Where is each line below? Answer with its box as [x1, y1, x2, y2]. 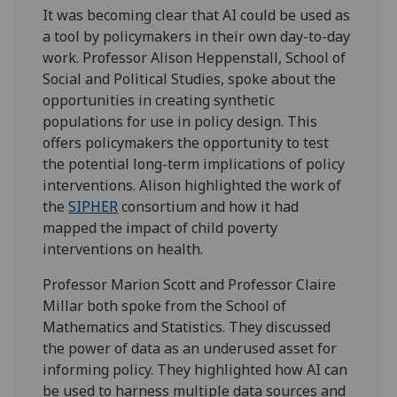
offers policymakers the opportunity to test [43, 132, 330, 152]
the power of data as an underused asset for [43, 338, 338, 358]
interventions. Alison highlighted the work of [43, 175, 342, 195]
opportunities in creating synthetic [43, 90, 276, 110]
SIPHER [68, 196, 119, 216]
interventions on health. [43, 238, 204, 259]
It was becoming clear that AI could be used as [43, 4, 351, 25]
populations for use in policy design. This [43, 111, 318, 131]
